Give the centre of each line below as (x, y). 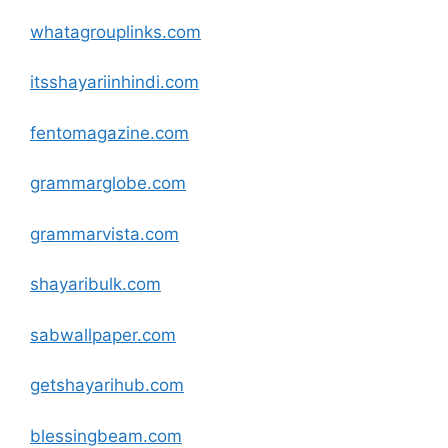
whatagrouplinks (96, 31)
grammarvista (85, 233)
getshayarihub (87, 385)
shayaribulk (76, 284)
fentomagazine (90, 132)
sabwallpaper (83, 334)
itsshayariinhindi (95, 82)
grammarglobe (88, 183)
